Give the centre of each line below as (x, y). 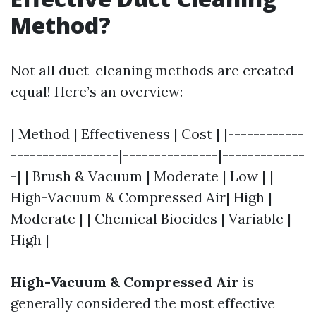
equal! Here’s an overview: (97, 91)
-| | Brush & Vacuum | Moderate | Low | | (142, 176)
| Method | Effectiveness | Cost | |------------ (157, 134)
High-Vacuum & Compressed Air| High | (141, 197)
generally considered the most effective (143, 303)
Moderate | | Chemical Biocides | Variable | (151, 218)
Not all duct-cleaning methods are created (152, 70)
